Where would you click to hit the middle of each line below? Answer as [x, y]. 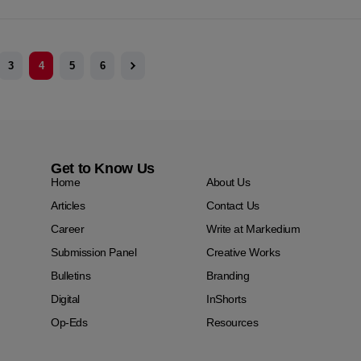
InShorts [226, 299]
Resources [232, 323]
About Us [228, 183]
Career [68, 229]
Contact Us [233, 206]
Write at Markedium [253, 229]
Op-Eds [69, 323]
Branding [228, 276]
